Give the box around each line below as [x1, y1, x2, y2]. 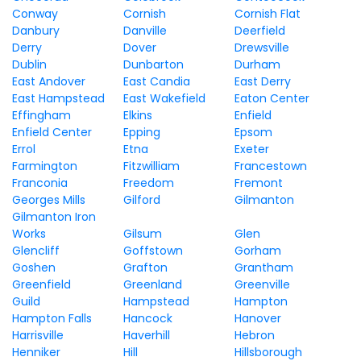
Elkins [122, 107, 152, 123]
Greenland [122, 276, 182, 293]
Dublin [12, 56, 47, 73]
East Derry [234, 73, 291, 89]
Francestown [234, 158, 307, 174]
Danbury [12, 23, 60, 39]
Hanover [234, 310, 281, 326]
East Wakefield [122, 90, 205, 106]
